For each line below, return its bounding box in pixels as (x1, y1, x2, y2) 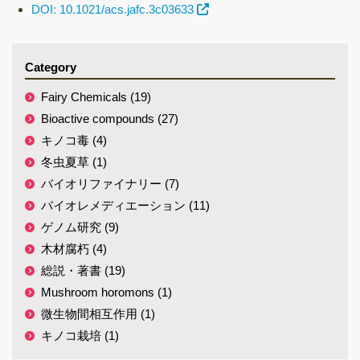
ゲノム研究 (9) (41, 220, 119, 234)
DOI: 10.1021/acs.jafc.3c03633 (31, 2, 194, 16)
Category (25, 60, 76, 74)
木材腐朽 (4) (41, 242, 107, 256)
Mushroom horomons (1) (41, 285, 172, 299)
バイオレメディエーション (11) (41, 198, 210, 212)
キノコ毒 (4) (41, 133, 107, 147)
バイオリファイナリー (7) (41, 177, 179, 190)
